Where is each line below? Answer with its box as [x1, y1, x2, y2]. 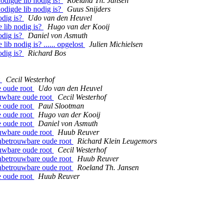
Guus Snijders [67, 5, 110, 14]
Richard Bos [28, 49, 66, 58]
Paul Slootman [38, 102, 84, 110]
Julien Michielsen [89, 40, 143, 49]
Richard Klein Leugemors [77, 137, 157, 146]
